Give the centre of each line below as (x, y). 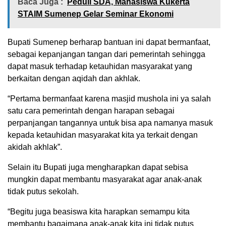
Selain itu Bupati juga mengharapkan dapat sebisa (98, 167)
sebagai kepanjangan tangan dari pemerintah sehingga (106, 54)
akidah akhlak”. (35, 147)
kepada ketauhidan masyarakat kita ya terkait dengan (103, 135)
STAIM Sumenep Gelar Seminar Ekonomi (96, 14)
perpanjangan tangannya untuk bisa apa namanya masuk (110, 123)
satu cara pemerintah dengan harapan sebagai (91, 111)
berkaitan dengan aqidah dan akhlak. (74, 79)
